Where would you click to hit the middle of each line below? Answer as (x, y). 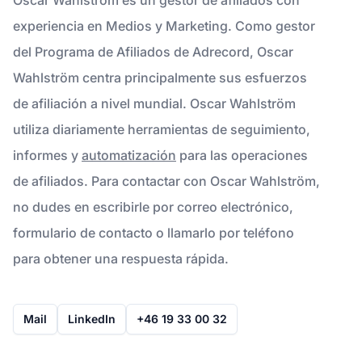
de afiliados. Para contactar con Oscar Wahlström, (166, 181)
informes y (47, 155)
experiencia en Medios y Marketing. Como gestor (164, 25)
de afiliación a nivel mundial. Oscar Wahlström (154, 103)
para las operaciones (242, 155)
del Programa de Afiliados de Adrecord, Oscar (153, 51)
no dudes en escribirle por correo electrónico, (153, 206)
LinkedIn (92, 318)
